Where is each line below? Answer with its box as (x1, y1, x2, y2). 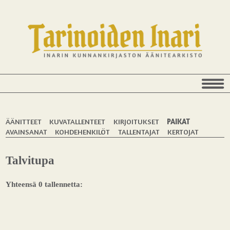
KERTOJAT (167, 127, 199, 136)
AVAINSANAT (6, 127, 48, 136)
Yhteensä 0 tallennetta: (6, 179, 83, 188)
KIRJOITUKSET (113, 117, 159, 126)
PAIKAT (166, 117, 190, 126)
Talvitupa (6, 154, 55, 167)
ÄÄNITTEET (6, 117, 42, 126)
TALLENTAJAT (118, 127, 160, 136)
